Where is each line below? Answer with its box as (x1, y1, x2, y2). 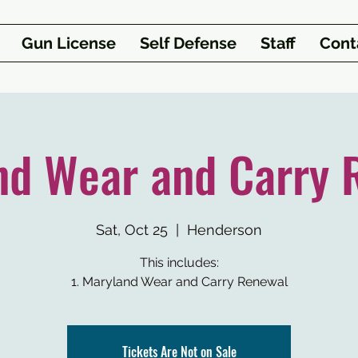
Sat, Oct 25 (96, 221, 168, 238)
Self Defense (139, 34, 237, 53)
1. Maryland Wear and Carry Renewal (70, 274, 288, 289)
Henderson (187, 221, 262, 238)
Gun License (21, 34, 116, 53)
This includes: (139, 255, 219, 270)
